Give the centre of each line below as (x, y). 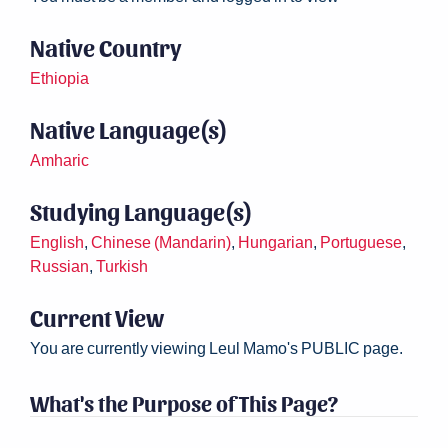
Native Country (105, 47)
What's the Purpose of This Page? (184, 402)
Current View (97, 317)
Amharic (59, 159)
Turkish (122, 265)
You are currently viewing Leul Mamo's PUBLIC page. (216, 347)
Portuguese (361, 241)
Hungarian (275, 241)
